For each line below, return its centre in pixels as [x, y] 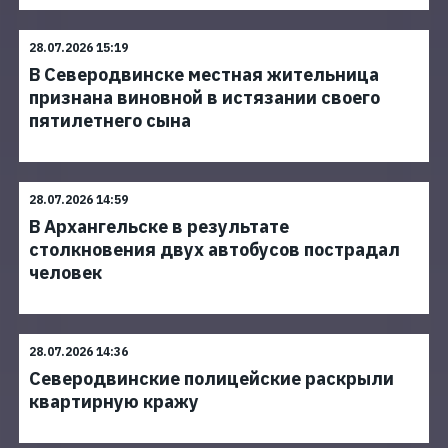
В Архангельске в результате [159, 226]
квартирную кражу [114, 401]
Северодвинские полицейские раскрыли [211, 378]
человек [65, 272]
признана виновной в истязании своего [204, 97]
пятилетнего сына [110, 120]
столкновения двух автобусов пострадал [214, 249]
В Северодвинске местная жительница [204, 74]
